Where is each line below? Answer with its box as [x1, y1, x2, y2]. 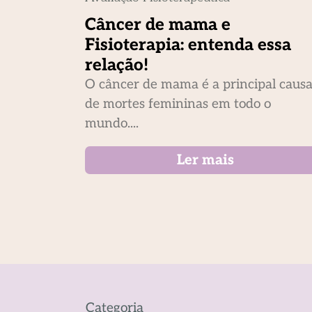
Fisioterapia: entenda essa [85, 35, 291, 56]
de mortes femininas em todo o [85, 96, 271, 113]
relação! [85, 55, 148, 76]
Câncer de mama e [85, 15, 231, 36]
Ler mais [177, 152, 235, 169]
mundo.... [85, 116, 139, 132]
